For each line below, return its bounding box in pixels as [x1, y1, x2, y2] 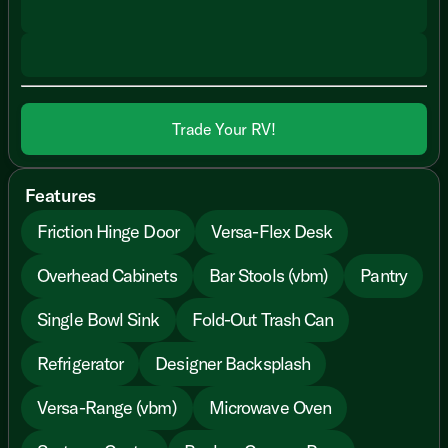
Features [25, 183, 96, 207]
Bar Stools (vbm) [208, 264, 329, 288]
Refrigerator [37, 352, 124, 376]
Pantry [360, 264, 407, 288]
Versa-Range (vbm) [37, 396, 177, 420]
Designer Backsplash [155, 352, 311, 376]
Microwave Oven [208, 396, 332, 420]
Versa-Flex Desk [210, 220, 333, 244]
